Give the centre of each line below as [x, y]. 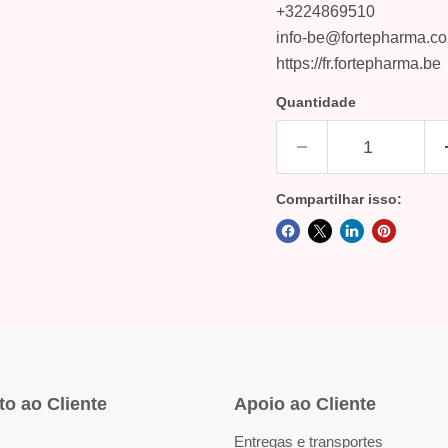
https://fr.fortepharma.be [358, 63]
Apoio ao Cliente [305, 403]
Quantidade [315, 101]
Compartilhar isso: [338, 198]
